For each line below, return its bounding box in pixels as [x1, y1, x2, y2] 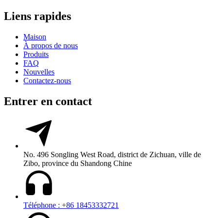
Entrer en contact [4, 94, 92, 108]
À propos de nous [23, 41, 78, 50]
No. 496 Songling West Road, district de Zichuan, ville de [23, 150, 201, 159]
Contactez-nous [23, 76, 71, 85]
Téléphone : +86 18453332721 [23, 201, 119, 210]
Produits [23, 50, 49, 58]
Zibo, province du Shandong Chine [23, 159, 132, 168]
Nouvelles [23, 67, 54, 76]
